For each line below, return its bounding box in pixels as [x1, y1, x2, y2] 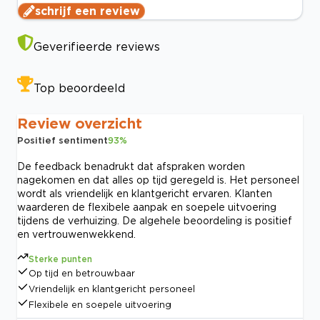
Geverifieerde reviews [34, 40, 160, 54]
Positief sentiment [17, 135, 108, 146]
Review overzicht [17, 115, 142, 131]
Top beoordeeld [34, 81, 125, 95]
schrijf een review [35, 4, 140, 18]
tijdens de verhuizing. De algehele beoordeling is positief [17, 215, 292, 226]
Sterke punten [29, 254, 92, 264]
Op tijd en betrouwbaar [29, 269, 135, 279]
